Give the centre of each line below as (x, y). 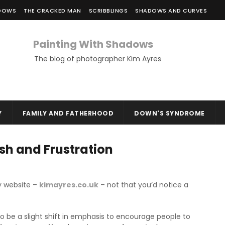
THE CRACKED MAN (52, 11)
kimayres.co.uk (69, 185)
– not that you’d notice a (143, 185)
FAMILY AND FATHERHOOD (68, 113)
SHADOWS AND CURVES (171, 11)
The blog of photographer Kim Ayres (98, 59)
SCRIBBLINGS (108, 11)
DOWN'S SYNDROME (170, 113)
